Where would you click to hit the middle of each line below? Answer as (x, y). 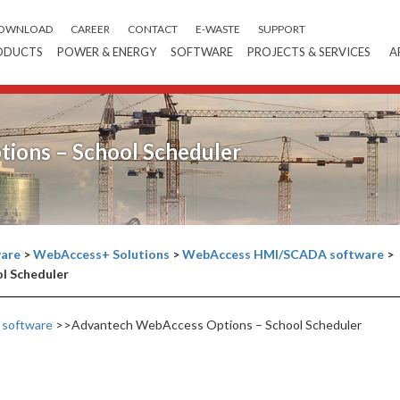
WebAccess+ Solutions (101, 254)
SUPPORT (282, 29)
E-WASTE (218, 29)
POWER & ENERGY (107, 52)
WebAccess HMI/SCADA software (283, 254)
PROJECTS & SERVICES (309, 52)
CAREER (90, 29)
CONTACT (153, 29)
